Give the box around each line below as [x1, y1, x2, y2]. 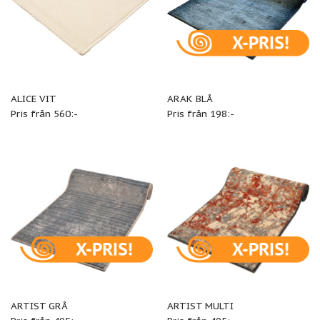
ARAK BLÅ [166, 92, 213, 106]
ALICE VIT [10, 92, 56, 106]
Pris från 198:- [166, 107, 234, 121]
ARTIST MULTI [166, 299, 234, 312]
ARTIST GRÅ [10, 299, 68, 312]
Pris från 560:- [10, 107, 78, 121]
